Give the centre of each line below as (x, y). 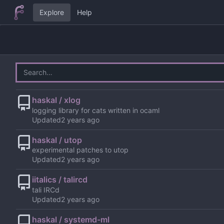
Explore (51, 12)
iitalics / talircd (60, 180)
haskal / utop (57, 140)
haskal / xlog (56, 100)
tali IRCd (46, 190)
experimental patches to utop (80, 150)
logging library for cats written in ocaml (96, 110)
